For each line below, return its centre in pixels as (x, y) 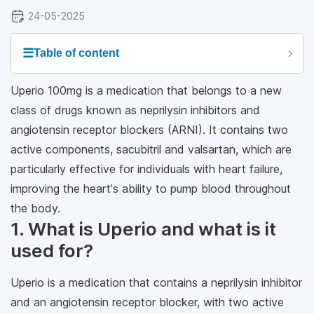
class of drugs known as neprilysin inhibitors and (135, 110)
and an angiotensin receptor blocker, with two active (147, 302)
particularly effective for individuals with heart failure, (146, 169)
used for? (52, 251)
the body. (35, 208)
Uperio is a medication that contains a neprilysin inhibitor (156, 282)
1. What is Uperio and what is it (143, 229)
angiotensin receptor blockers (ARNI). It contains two (149, 130)
